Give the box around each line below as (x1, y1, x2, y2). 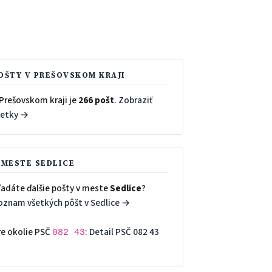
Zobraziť (118, 93, 152, 107)
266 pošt (78, 93, 114, 107)
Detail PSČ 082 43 (89, 225, 159, 239)
